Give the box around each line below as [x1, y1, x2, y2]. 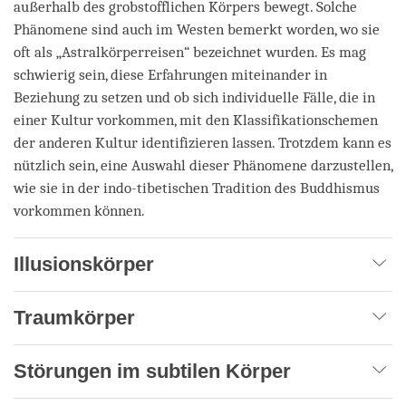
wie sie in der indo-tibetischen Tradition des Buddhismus [14, 179, 380, 197]
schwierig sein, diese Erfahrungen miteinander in [14, 65, 327, 83]
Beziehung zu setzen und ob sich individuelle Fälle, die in [14, 88, 375, 106]
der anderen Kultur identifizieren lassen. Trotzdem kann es [14, 133, 391, 151]
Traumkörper [14, 305, 135, 329]
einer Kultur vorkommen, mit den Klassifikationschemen [14, 111, 378, 129]
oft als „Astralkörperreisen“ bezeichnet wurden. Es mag [14, 43, 366, 61]
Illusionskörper [14, 252, 154, 275]
